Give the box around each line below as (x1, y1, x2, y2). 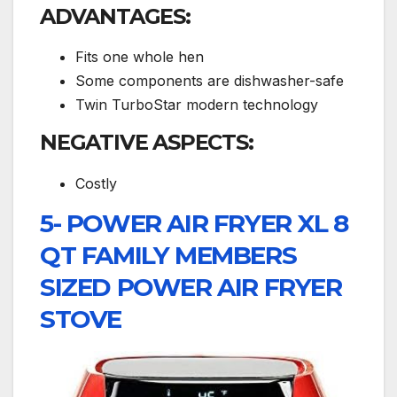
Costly (75, 175, 117, 193)
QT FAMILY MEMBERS (40, 239, 297, 270)
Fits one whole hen (75, 48, 204, 66)
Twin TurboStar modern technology (75, 96, 318, 114)
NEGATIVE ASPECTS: (40, 129, 253, 156)
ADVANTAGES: (40, 3, 191, 29)
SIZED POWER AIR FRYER (40, 271, 342, 302)
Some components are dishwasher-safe (75, 72, 344, 90)
